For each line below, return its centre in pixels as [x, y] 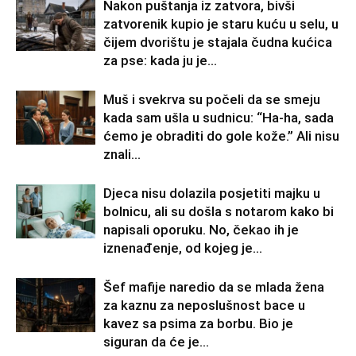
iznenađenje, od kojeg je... [183, 248]
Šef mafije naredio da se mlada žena [214, 286]
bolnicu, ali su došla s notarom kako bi [219, 211]
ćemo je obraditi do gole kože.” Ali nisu [221, 135]
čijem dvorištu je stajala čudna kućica [218, 42]
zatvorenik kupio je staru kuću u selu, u [221, 23]
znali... [122, 154]
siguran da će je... [156, 341]
